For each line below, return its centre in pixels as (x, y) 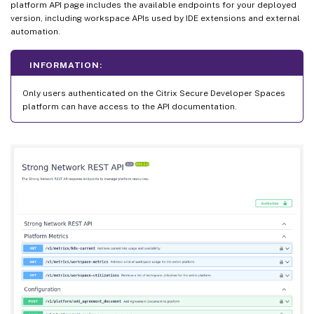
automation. (35, 31)
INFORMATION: (66, 65)
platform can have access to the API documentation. (130, 106)
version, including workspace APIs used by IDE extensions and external (155, 18)
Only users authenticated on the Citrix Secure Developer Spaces (154, 93)
